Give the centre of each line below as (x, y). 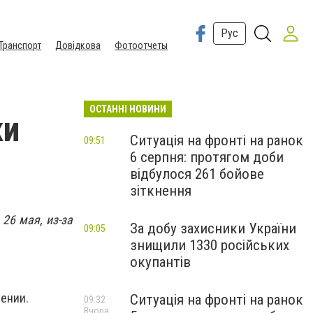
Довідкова (78, 45)
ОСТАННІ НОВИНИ (128, 109)
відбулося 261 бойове (197, 174)
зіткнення (161, 191)
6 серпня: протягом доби (207, 157)
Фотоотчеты (141, 45)
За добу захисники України (213, 228)
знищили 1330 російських (210, 245)
